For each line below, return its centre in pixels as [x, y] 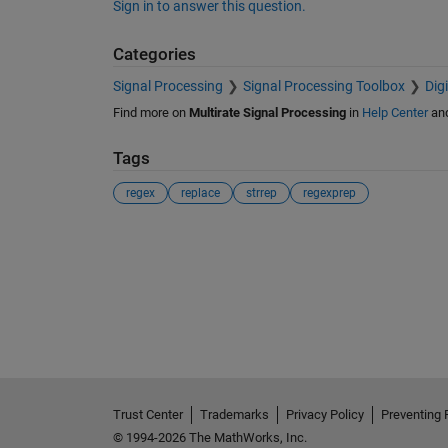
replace [200, 192]
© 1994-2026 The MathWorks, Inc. [209, 437]
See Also [152, 240]
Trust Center [147, 414]
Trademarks [234, 414]
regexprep [329, 192]
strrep [261, 192]
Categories [154, 54]
